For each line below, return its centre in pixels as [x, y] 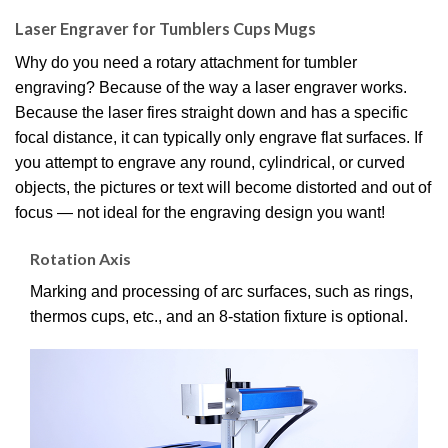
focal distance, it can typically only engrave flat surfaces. [214, 137]
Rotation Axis [80, 258]
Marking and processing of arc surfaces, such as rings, [221, 291]
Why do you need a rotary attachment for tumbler [186, 62]
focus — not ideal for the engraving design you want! [200, 212]
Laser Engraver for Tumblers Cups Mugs [165, 29]
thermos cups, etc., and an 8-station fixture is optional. [219, 316]
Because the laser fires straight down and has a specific [211, 112]
